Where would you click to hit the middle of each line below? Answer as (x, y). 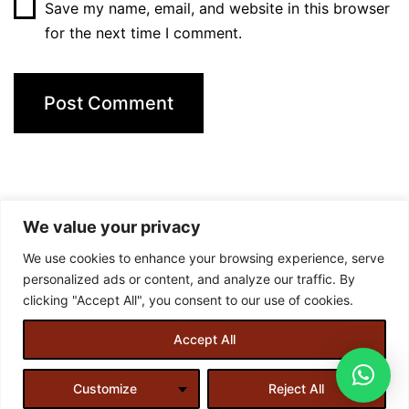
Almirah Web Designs (293, 345)
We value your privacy (112, 226)
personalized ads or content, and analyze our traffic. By (189, 278)
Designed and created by (113, 345)
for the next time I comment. (143, 32)
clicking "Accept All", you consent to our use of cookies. (188, 299)
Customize (105, 388)
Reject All (297, 388)
